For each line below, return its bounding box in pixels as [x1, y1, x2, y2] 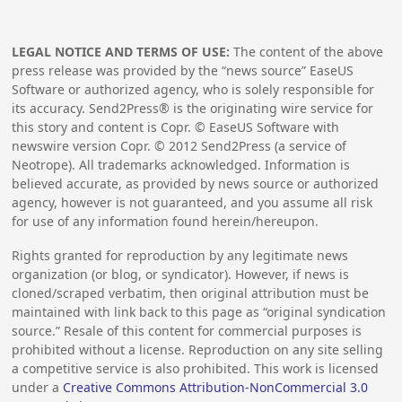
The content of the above [230, 43, 384, 61]
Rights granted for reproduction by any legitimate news [12, 247, 349, 265]
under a [12, 379, 64, 397]
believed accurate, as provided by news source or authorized [12, 175, 380, 193]
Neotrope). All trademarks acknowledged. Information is [12, 156, 351, 174]
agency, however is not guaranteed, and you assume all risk [12, 194, 373, 212]
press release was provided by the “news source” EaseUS [12, 62, 354, 80]
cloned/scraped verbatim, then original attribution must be [12, 284, 370, 302]
